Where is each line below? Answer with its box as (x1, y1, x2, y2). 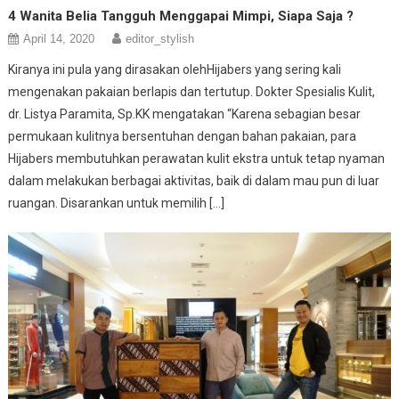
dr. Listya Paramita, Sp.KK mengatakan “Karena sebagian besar (8, 107, 362, 122)
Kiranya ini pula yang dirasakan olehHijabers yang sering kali (8, 62, 342, 77)
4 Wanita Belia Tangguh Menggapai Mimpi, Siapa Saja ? (8, 8, 354, 25)
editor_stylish (126, 32, 195, 46)
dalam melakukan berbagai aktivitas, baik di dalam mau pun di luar (8, 174, 380, 189)
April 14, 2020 (23, 32, 95, 46)
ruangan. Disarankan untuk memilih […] (8, 196, 225, 211)
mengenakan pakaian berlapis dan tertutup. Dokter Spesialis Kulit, (8, 85, 376, 100)
